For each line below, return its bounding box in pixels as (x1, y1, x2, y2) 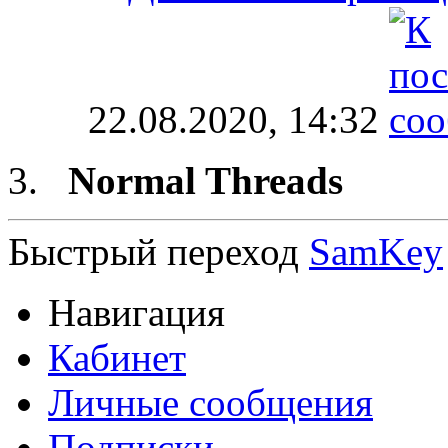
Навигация (48, 291, 225, 335)
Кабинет (48, 336, 186, 380)
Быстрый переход (8, 230, 299, 274)
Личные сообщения (48, 381, 373, 425)
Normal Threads (48, 159, 363, 203)
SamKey (309, 230, 443, 274)
